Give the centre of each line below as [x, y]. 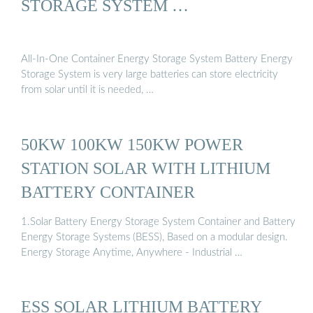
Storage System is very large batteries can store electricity [150, 75]
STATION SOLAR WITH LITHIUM [146, 168]
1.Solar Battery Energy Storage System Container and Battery [158, 222]
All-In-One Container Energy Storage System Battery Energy [157, 59]
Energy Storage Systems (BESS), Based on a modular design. [154, 238]
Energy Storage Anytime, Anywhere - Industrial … [132, 253]
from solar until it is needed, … [87, 90]
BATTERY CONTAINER [108, 191]
